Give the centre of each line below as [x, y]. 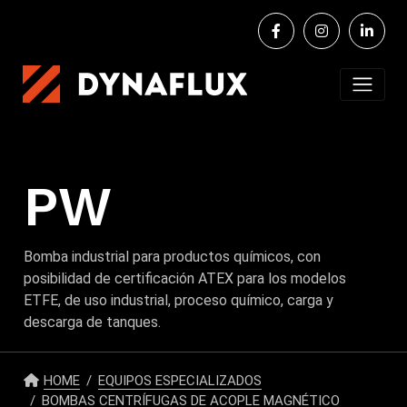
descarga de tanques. [93, 322]
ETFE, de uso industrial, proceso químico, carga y [179, 300]
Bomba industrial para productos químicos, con [173, 256]
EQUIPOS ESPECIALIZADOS [180, 380]
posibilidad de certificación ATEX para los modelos [185, 278]
